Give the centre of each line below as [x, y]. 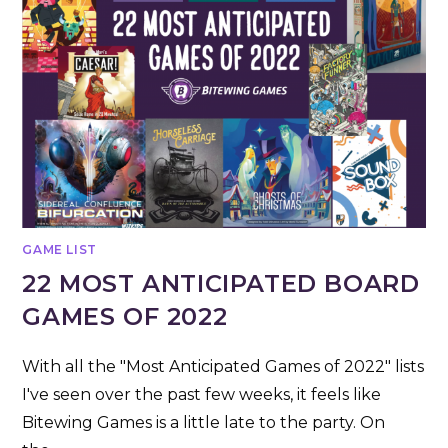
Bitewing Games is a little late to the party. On [204, 422]
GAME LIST [59, 249]
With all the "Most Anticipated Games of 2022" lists [223, 366]
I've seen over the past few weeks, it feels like [202, 394]
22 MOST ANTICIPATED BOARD [221, 283]
